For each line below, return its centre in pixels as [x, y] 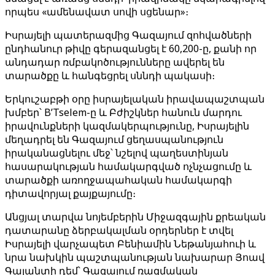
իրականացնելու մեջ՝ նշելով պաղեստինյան [117, 153]
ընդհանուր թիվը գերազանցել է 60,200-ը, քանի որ [131, 48]
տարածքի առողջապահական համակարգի [118, 180]
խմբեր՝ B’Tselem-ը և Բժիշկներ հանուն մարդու [123, 112]
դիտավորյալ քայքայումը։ [70, 193]
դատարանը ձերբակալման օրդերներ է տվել [119, 230]
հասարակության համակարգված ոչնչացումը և [128, 166]
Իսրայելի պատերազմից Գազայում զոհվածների [128, 35]
